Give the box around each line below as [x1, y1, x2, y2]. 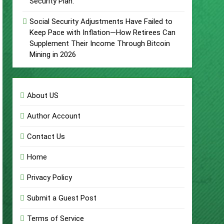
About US [27, 91, 59, 100]
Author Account [27, 111, 81, 120]
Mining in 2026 [29, 50, 76, 59]
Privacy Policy [27, 173, 72, 182]
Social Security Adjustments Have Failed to [29, 17, 173, 26]
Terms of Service [27, 214, 84, 223]
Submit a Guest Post [27, 193, 97, 202]
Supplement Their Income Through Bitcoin [29, 39, 170, 48]
